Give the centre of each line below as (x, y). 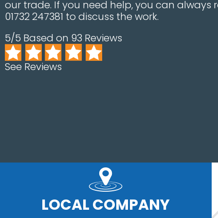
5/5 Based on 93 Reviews (64, 38)
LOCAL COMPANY (106, 205)
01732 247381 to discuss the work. (82, 17)
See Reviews (33, 66)
